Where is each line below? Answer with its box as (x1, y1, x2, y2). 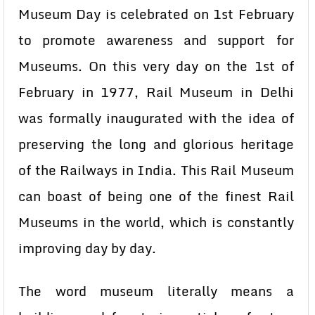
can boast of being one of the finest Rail (18, 186, 294, 207)
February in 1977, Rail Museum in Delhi (18, 82, 294, 103)
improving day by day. (18, 238, 156, 259)
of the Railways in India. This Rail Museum (18, 160, 294, 181)
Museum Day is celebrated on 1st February (18, 4, 294, 25)
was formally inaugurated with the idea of (18, 108, 294, 129)
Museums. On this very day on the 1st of (18, 56, 294, 77)
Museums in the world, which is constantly (18, 212, 294, 233)
